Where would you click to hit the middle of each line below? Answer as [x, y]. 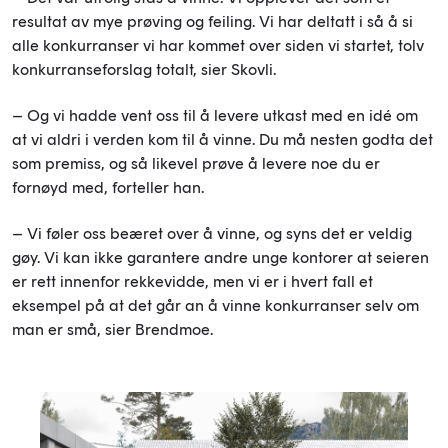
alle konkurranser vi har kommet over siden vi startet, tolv [218, 45]
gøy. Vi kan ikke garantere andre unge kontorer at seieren [220, 257]
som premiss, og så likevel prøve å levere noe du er [196, 163]
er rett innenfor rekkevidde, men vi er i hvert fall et [192, 281]
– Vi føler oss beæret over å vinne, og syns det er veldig [212, 233]
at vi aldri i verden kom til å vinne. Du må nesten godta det [222, 139]
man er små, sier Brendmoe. [112, 329]
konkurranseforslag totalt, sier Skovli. [144, 69]
